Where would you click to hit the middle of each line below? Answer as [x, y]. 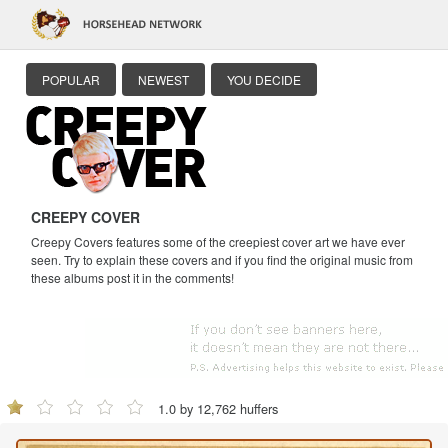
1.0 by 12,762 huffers [218, 408]
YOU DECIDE [264, 79]
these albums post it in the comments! [132, 277]
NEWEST [163, 79]
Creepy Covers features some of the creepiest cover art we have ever [218, 241]
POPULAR [71, 79]
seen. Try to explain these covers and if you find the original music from [222, 259]
